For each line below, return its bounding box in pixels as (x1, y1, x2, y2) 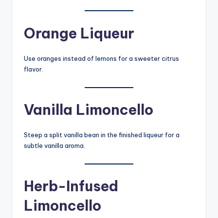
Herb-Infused (24, 177, 118, 196)
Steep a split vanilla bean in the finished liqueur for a (24, 131, 180, 139)
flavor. (24, 65, 43, 73)
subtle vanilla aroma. (24, 142, 85, 150)
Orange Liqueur (24, 24, 134, 42)
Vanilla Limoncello (24, 101, 153, 119)
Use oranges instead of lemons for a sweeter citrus (24, 54, 179, 62)
